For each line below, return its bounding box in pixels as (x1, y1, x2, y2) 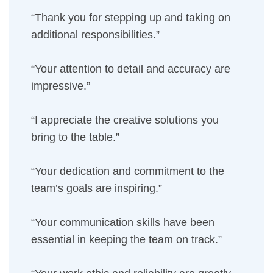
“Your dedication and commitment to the (31, 165, 224, 177)
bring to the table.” (31, 131, 119, 143)
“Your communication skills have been (31, 216, 214, 229)
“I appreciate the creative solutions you (31, 114, 219, 126)
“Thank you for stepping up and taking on (31, 12, 230, 24)
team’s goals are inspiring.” (31, 182, 162, 194)
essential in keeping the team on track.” (31, 233, 222, 246)
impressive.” (31, 80, 90, 92)
